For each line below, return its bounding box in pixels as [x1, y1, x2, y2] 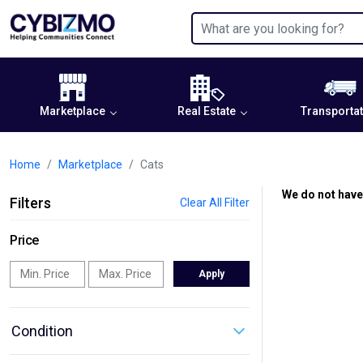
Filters [10, 194, 51, 211]
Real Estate [177, 105, 236, 117]
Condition [11, 322, 73, 340]
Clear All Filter [180, 196, 250, 209]
